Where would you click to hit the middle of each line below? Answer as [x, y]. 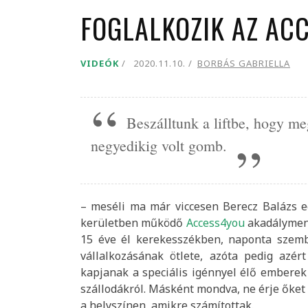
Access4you [215, 222]
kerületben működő [133, 222]
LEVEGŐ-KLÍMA [52, 24]
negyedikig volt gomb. [159, 146]
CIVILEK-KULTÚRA [58, 53]
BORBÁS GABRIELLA [244, 64]
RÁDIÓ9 [36, 81]
